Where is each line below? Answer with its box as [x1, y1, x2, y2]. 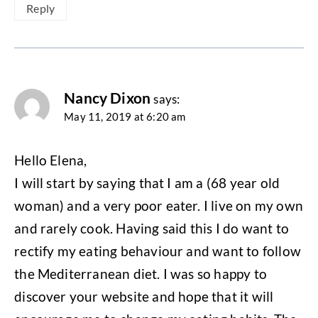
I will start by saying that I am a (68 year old [14, 174, 280, 191]
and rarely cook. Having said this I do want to [14, 219, 289, 236]
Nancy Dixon [64, 89, 151, 108]
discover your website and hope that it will [14, 287, 274, 305]
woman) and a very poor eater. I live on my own [14, 197, 303, 214]
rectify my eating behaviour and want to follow [14, 242, 301, 259]
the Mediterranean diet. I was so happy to [14, 265, 267, 282]
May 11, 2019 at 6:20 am [64, 110, 186, 124]
